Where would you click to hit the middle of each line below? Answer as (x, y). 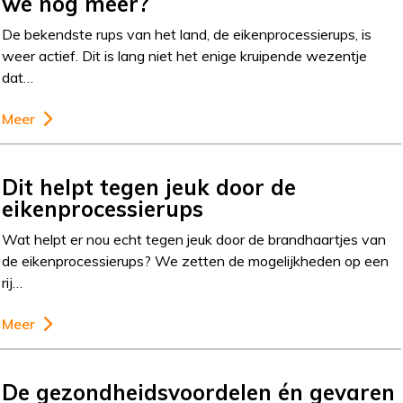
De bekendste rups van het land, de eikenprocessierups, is (187, 34)
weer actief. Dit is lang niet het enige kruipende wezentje (185, 56)
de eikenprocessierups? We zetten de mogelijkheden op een (196, 261)
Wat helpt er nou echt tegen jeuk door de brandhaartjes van (194, 239)
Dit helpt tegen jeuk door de (149, 187)
